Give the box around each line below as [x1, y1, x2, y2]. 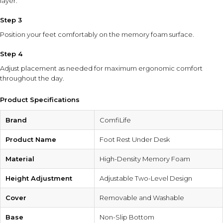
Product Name [5, 135, 56, 144]
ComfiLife [100, 116, 131, 124]
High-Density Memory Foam [100, 155, 190, 163]
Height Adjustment [5, 174, 72, 183]
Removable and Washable [100, 194, 184, 202]
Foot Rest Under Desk [100, 135, 170, 144]
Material [5, 155, 34, 163]
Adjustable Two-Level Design [100, 174, 192, 183]
